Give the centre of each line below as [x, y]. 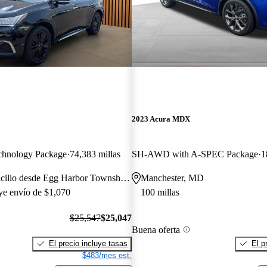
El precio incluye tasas [88, 243]
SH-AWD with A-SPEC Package [195, 154]
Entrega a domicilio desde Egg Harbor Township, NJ [125, 178]
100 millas [160, 193]
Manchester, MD [172, 178]
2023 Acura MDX [161, 119]
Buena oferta [156, 229]
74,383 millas [95, 154]
